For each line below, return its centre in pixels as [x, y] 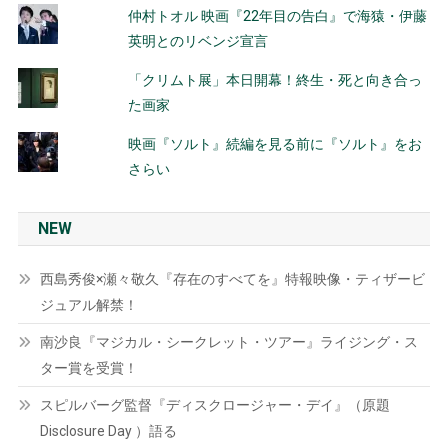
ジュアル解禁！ [88, 305]
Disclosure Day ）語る [108, 431]
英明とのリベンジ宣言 [197, 41]
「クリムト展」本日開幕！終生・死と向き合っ [274, 80]
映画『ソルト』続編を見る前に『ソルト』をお [274, 144]
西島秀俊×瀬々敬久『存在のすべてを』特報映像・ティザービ [232, 279]
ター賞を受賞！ [88, 368]
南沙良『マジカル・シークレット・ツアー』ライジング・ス [228, 342]
